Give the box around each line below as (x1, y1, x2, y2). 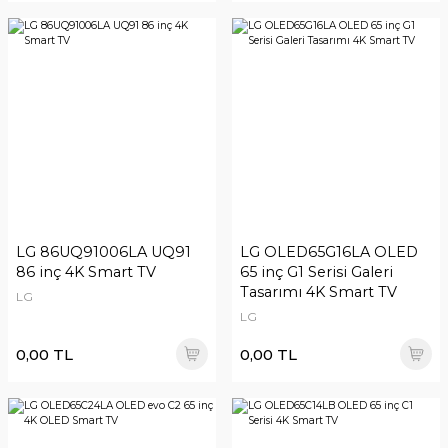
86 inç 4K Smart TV (16, 263, 156, 281)
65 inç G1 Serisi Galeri (240, 263, 393, 281)
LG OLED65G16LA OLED (240, 243, 418, 261)
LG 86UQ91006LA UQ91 (16, 243, 191, 261)
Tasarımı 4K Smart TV (240, 283, 397, 301)
